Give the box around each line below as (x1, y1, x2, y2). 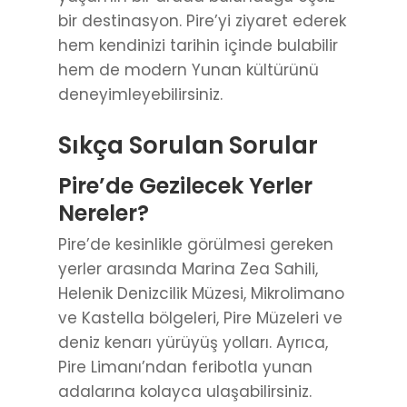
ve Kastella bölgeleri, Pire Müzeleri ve (58, 307, 342, 330)
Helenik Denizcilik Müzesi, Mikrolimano (58, 283, 344, 305)
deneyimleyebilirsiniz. (58, 84, 223, 106)
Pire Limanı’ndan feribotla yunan (58, 356, 313, 379)
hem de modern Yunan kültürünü (58, 59, 319, 82)
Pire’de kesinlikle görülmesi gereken (58, 233, 333, 256)
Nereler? (58, 198, 149, 229)
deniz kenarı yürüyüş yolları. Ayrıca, (58, 332, 328, 354)
